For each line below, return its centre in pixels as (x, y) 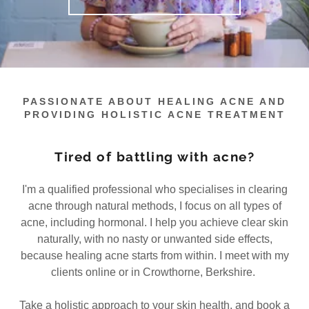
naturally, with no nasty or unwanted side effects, (154, 239)
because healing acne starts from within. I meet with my (154, 256)
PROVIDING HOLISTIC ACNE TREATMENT (154, 114)
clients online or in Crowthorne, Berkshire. (154, 272)
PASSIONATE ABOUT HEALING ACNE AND (154, 101)
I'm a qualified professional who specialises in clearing (154, 189)
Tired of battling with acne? (154, 157)
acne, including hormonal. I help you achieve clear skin (154, 222)
